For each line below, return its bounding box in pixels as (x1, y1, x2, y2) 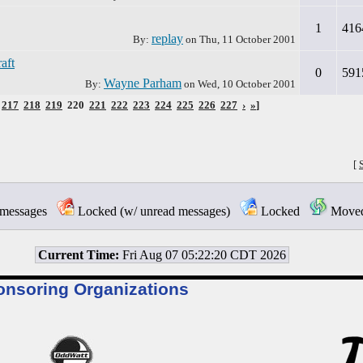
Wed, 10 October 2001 (198, 78, 296, 90)
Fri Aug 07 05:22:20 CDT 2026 (119, 247, 286, 262)
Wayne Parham (104, 76, 181, 90)
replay (152, 32, 183, 45)
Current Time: (38, 247, 119, 262)
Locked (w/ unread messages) (75, 203, 240, 218)
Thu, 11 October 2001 (199, 33, 296, 45)
